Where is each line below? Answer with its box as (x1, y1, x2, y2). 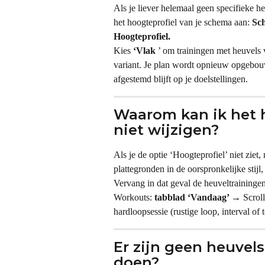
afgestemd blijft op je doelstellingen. (114, 73, 248, 84)
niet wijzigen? (114, 121, 219, 138)
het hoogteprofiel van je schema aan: (114, 17, 252, 27)
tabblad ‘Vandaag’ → (154, 192, 241, 202)
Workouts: (114, 192, 154, 202)
